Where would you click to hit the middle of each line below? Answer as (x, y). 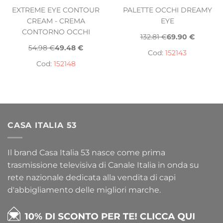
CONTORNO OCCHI (56, 32)
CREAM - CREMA (56, 21)
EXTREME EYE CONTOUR (56, 10)
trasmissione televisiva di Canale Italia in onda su (103, 165)
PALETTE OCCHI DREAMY (167, 10)
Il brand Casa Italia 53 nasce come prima (86, 152)
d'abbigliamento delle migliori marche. (84, 190)
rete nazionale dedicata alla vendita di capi (92, 177)
